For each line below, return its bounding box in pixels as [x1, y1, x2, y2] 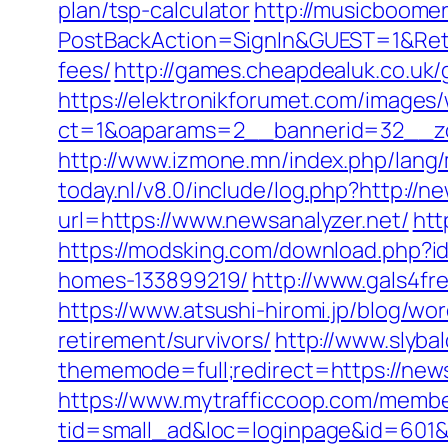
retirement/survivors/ [58, 325, 271, 355]
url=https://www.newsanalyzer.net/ [58, 205, 409, 235]
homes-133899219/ [58, 265, 249, 295]
